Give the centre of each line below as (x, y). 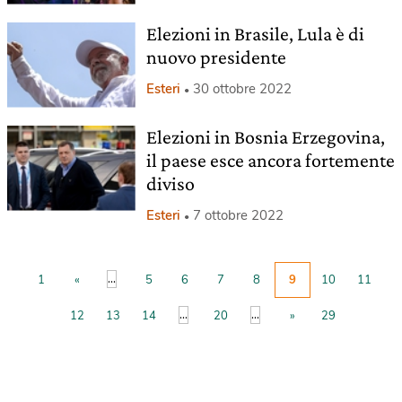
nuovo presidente (216, 57)
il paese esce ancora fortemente (270, 160)
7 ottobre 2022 (238, 215)
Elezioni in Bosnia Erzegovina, (265, 136)
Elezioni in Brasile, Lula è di (255, 33)
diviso (170, 183)
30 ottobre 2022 (242, 88)
